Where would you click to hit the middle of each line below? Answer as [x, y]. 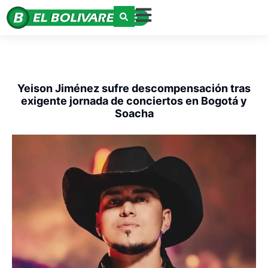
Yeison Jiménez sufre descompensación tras [134, 89]
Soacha [134, 114]
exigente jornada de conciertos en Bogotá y [134, 101]
